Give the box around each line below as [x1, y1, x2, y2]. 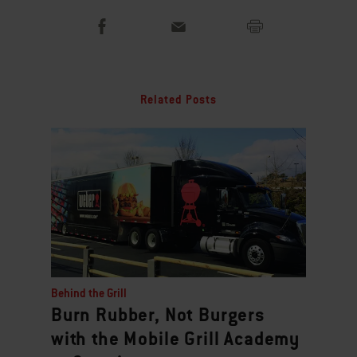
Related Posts [140, 92, 217, 108]
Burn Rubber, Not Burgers [51, 302, 265, 327]
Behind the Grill [51, 286, 127, 301]
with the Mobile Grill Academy [51, 326, 300, 351]
